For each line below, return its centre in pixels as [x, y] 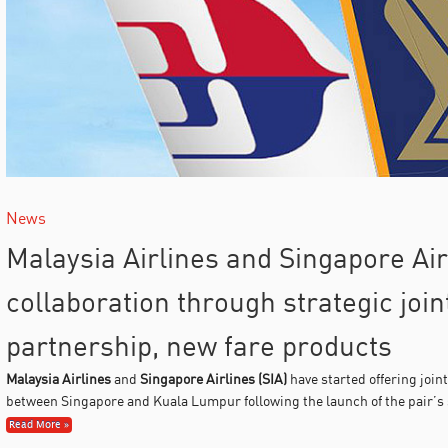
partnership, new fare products [198, 345]
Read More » [38, 424]
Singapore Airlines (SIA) [213, 378]
